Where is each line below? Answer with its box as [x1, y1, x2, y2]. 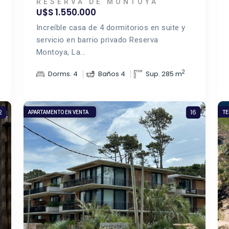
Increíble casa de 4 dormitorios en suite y [36, 23, 186, 32]
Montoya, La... [36, 48, 86, 57]
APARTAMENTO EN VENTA [28, 109, 88, 115]
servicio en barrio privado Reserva [36, 35, 158, 44]
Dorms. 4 [48, 69, 78, 79]
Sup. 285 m [145, 69, 182, 79]
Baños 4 [98, 69, 125, 79]
